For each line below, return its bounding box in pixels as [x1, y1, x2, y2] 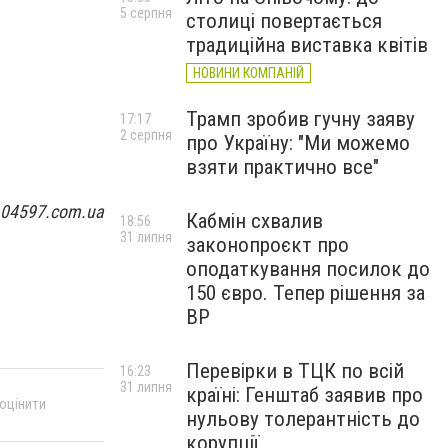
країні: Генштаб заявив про [186, 383, 423, 407]
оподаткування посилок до [186, 257, 430, 281]
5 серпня [120, 5, 172, 21]
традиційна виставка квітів [186, 33, 428, 57]
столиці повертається [186, 9, 382, 33]
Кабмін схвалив [186, 209, 323, 233]
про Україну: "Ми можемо [186, 131, 410, 155]
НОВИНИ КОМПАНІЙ [193, 65, 304, 81]
